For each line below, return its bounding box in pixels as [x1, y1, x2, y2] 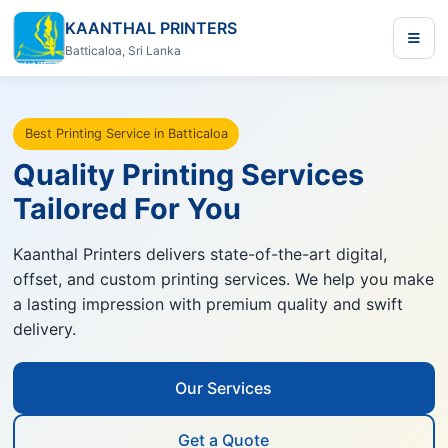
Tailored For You [13, 191, 242, 227]
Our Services [175, 377, 273, 398]
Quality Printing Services [13, 157, 365, 193]
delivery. [13, 319, 77, 340]
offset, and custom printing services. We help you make [13, 269, 435, 290]
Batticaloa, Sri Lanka [65, 43, 182, 58]
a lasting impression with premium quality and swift [13, 294, 404, 315]
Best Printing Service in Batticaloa [24, 125, 228, 141]
